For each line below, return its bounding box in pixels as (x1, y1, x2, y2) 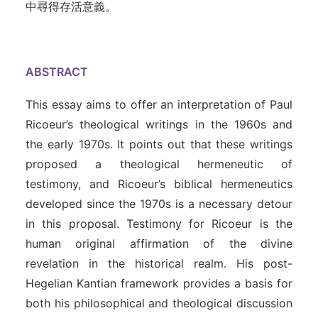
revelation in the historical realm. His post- (26, 256, 292, 270)
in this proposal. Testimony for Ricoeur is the (26, 216, 292, 231)
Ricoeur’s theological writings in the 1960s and (26, 117, 292, 131)
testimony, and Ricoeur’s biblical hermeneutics (26, 177, 292, 191)
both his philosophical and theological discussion (26, 296, 292, 310)
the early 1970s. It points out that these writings (26, 137, 292, 151)
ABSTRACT (26, 65, 88, 79)
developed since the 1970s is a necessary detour (26, 197, 292, 211)
